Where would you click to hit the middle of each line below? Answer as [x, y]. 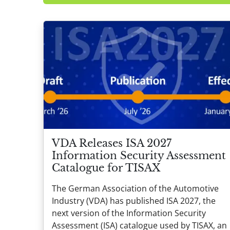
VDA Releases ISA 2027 [112, 143]
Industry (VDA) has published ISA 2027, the [134, 200]
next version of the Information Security [129, 213]
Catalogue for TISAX [106, 168]
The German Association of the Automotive [135, 188]
